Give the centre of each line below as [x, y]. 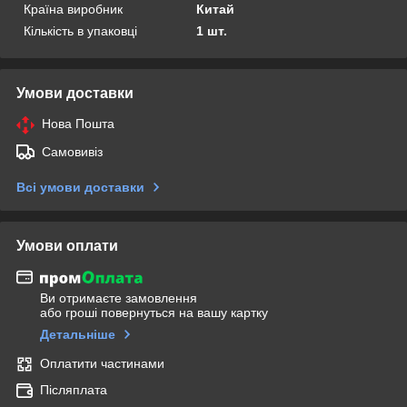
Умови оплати [67, 245]
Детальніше [78, 335]
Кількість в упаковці [80, 30]
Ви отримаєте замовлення [119, 298]
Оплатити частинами [102, 364]
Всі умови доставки [80, 187]
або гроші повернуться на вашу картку [154, 313]
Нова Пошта [78, 123]
